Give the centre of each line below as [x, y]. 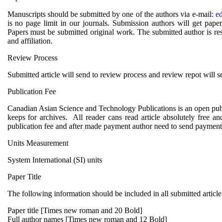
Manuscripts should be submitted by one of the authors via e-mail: [111, 14]
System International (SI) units [55, 160]
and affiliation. [30, 41]
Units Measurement [38, 143]
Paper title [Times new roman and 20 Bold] [75, 210]
